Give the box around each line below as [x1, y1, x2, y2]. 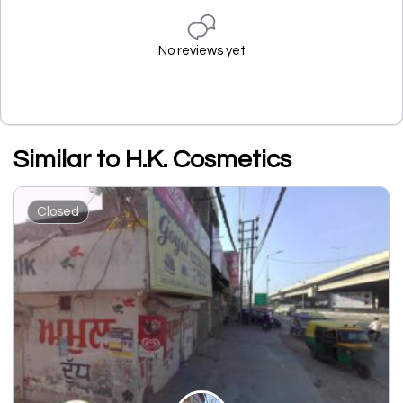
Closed [37, 205, 79, 219]
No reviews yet [157, 44, 246, 58]
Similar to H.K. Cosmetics [13, 147, 291, 173]
